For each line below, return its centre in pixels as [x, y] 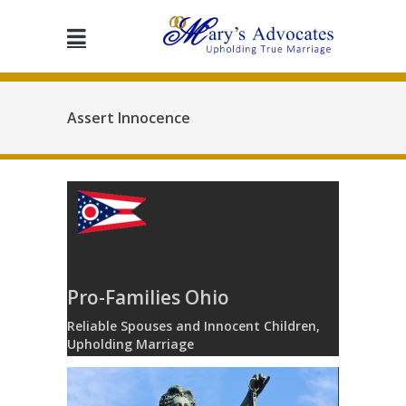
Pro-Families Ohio [148, 297]
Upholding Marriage [130, 344]
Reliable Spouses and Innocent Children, [193, 326]
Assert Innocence [129, 118]
